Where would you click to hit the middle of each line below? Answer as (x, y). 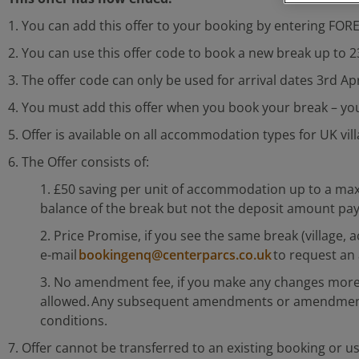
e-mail (59, 255)
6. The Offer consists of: (79, 162)
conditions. (74, 321)
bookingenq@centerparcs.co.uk (175, 255)
